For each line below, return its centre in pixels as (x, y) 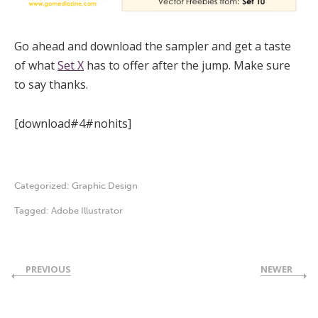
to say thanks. (51, 84)
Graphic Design (105, 185)
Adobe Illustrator (87, 210)
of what (36, 65)
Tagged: (33, 210)
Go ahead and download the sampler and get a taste (153, 46)
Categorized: (43, 185)
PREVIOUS (48, 269)
